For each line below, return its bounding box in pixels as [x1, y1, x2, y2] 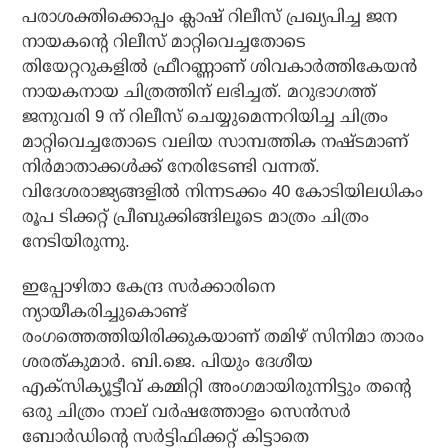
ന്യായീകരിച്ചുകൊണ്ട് [22, 302, 188, 322]
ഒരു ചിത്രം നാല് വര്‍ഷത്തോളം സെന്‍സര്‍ [22, 402, 352, 422]
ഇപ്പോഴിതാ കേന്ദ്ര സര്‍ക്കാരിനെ [22, 277, 276, 297]
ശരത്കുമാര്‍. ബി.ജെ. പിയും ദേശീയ [22, 352, 314, 372]
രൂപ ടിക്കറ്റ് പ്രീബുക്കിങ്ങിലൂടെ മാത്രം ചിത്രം [22, 207, 370, 227]
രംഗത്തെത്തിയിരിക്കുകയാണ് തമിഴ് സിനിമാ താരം [22, 327, 425, 347]
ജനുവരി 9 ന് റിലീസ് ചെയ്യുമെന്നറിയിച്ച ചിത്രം [22, 107, 389, 127]
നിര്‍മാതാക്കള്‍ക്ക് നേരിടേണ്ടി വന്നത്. [22, 157, 321, 177]
